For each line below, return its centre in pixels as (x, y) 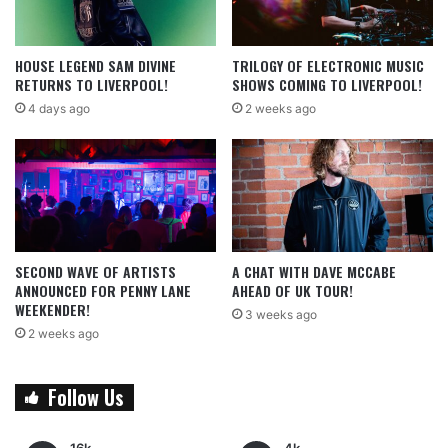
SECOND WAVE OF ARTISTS (95, 272)
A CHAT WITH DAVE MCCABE (314, 272)
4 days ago (59, 109)
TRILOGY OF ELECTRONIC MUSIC (328, 66)
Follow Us (86, 397)
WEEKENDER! (52, 310)
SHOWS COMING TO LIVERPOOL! (327, 85)
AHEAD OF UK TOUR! (292, 291)
